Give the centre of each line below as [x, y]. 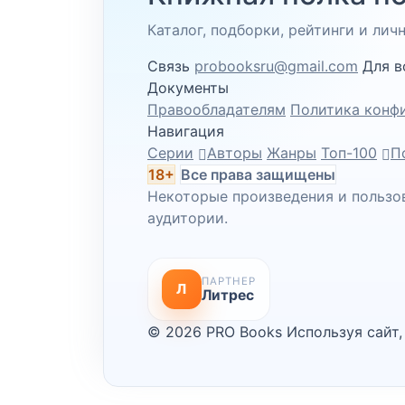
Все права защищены [258, 174]
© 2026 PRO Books [215, 332]
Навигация [186, 131]
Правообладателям [217, 109]
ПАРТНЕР [229, 281]
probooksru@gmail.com [276, 66]
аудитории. [188, 218]
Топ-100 [349, 153]
